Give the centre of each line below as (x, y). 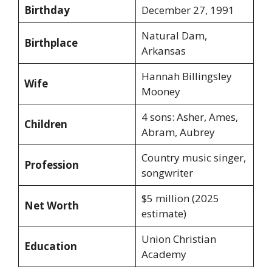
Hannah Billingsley (186, 76)
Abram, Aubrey (178, 132)
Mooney (161, 92)
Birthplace (51, 43)
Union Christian (178, 239)
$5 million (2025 (180, 199)
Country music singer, (193, 158)
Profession (51, 165)
